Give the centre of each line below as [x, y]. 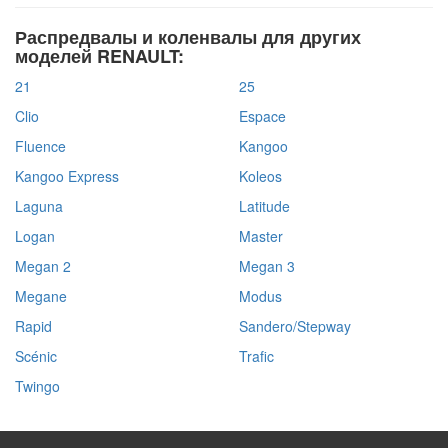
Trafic [256, 356]
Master [261, 236]
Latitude [264, 206]
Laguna [39, 206]
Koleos [260, 176]
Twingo [37, 386]
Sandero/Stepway [295, 326]
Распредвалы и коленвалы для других [188, 37]
